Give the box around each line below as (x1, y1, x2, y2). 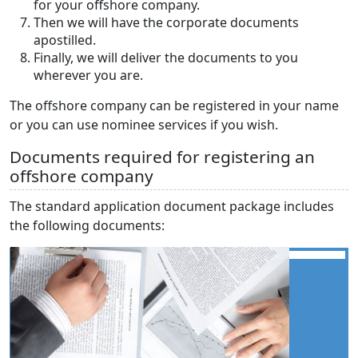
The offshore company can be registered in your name (10, 96, 339, 114)
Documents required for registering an (10, 145, 315, 168)
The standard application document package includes (10, 197, 334, 215)
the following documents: (10, 216, 165, 234)
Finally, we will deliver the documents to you (34, 48, 298, 66)
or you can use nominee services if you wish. (10, 115, 278, 133)
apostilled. (34, 30, 96, 49)
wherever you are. (34, 66, 143, 84)
